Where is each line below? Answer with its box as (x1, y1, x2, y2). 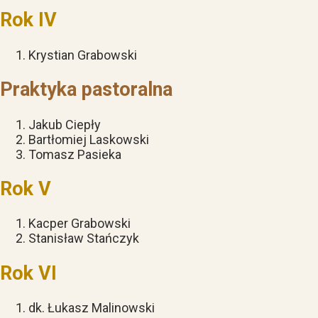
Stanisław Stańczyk (28, 231, 139, 246)
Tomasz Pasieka (28, 146, 121, 162)
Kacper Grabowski (28, 216, 131, 231)
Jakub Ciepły (28, 116, 101, 132)
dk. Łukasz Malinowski (28, 300, 155, 316)
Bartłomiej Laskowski (28, 131, 149, 147)
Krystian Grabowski (28, 47, 137, 62)
